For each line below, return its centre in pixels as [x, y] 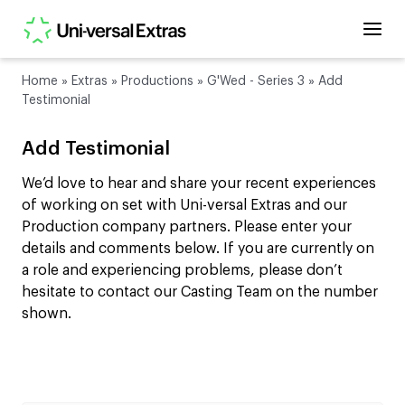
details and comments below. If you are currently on [198, 249]
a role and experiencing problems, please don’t [182, 271]
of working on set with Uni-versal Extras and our [184, 206]
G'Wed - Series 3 [256, 81]
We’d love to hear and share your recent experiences [199, 184]
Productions [157, 81]
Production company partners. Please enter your [187, 227]
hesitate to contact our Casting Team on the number [200, 292]
